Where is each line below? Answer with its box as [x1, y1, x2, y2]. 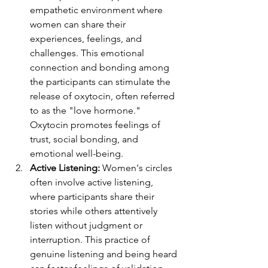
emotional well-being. [30, 147, 123, 159]
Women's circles [100, 162, 175, 173]
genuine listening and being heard [30, 248, 179, 260]
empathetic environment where [30, 4, 165, 16]
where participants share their [30, 190, 157, 202]
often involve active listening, [30, 176, 156, 188]
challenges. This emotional [30, 47, 147, 59]
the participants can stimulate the [30, 75, 173, 87]
